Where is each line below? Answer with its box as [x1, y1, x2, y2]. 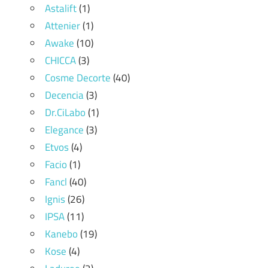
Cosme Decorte [45, 69, 111, 86]
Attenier [45, 17, 80, 33]
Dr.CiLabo [45, 104, 86, 120]
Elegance [45, 121, 84, 138]
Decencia [45, 87, 84, 103]
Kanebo [45, 226, 78, 242]
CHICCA [45, 52, 76, 68]
